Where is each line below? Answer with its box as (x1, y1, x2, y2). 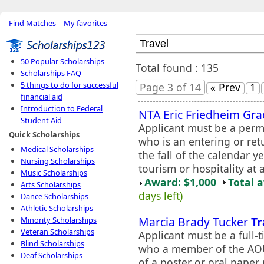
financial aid (21, 91, 62, 102)
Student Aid (21, 115, 62, 126)
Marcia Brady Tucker (138, 213, 251, 230)
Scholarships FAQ (21, 68, 81, 78)
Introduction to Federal (21, 103, 103, 114)
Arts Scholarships (21, 179, 81, 190)
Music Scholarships (21, 167, 87, 178)
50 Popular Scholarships (21, 56, 104, 67)
